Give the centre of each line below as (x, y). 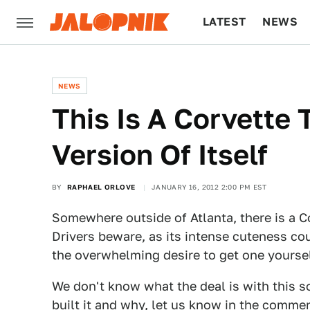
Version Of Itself (160, 155)
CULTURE (229, 66)
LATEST (225, 22)
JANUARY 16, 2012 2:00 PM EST (209, 187)
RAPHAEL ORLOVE (101, 187)
